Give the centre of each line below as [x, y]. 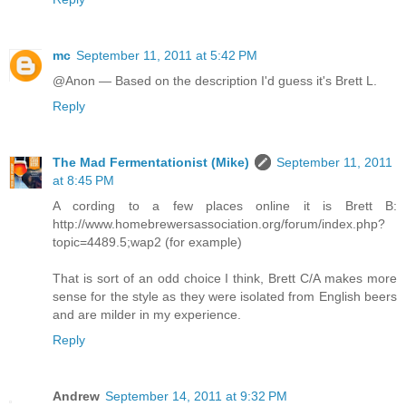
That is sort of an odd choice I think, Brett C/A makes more [225, 279]
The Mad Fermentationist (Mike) [151, 163]
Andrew [76, 396]
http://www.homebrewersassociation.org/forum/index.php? [219, 224]
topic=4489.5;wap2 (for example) [147, 242]
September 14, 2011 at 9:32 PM [196, 396]
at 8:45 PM [83, 181]
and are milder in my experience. [147, 315]
